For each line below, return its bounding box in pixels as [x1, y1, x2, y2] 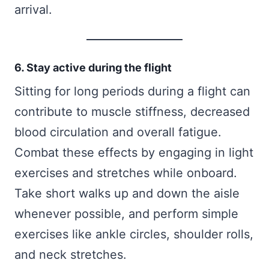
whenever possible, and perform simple [14, 207, 238, 222]
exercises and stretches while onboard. [14, 166, 237, 181]
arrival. [14, 2, 52, 17]
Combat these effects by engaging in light [14, 145, 253, 160]
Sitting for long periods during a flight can [14, 84, 250, 99]
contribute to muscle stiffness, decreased [14, 104, 250, 119]
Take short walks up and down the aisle [14, 186, 240, 201]
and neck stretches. [14, 247, 127, 262]
